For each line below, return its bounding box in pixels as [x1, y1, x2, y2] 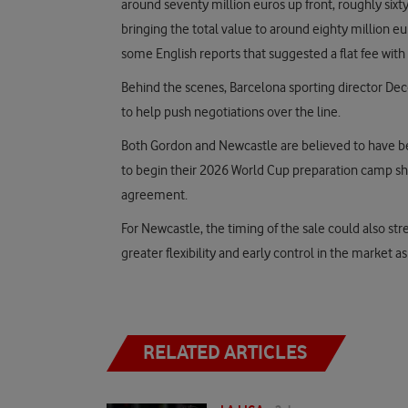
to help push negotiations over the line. [121, 104, 341, 120]
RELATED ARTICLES [143, 341, 307, 363]
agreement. [121, 187, 188, 203]
